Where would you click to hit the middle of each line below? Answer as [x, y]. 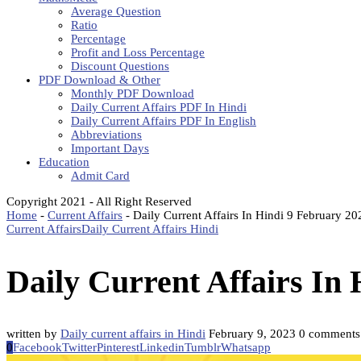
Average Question [116, 11]
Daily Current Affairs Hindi [150, 229]
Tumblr [203, 348]
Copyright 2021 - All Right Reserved [99, 201]
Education [64, 162]
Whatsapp [246, 348]
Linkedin [162, 348]
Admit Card [100, 176]
